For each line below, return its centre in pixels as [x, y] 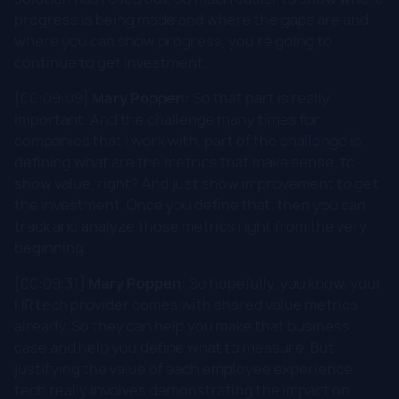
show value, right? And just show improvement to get [196, 183]
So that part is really [260, 98]
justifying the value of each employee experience [183, 368]
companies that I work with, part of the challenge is [188, 140]
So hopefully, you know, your [284, 283]
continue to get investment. [110, 62]
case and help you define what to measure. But [174, 347]
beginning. [51, 247]
